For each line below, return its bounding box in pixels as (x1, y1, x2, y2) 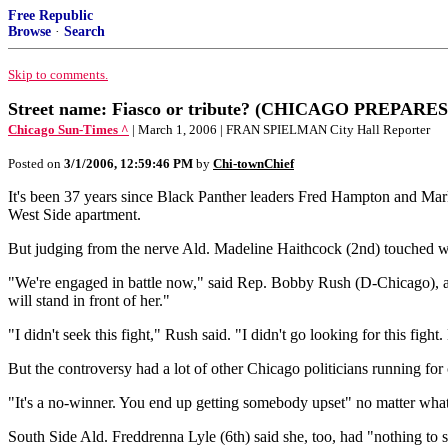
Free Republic (8, 8, 93, 23)
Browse (8, 24, 51, 39)
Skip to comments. (8, 67, 108, 82)
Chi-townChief (213, 156, 294, 171)
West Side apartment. (8, 206, 141, 223)
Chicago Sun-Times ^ (8, 122, 129, 137)
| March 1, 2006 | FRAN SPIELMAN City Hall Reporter (132, 122, 430, 137)
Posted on (8, 156, 64, 171)
